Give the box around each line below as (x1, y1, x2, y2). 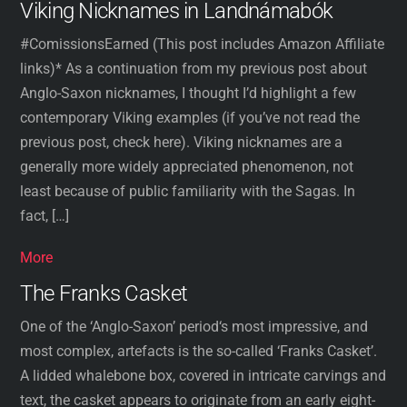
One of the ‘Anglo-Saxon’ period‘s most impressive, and (20, 318, 369, 336)
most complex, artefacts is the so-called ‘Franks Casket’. (20, 342, 378, 361)
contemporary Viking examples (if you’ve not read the (20, 109, 361, 127)
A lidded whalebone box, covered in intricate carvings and (20, 367, 387, 385)
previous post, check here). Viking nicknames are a (20, 134, 343, 152)
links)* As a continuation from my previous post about (20, 60, 368, 78)
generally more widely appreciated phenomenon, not (20, 158, 354, 176)
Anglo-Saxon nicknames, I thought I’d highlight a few (20, 84, 357, 103)
